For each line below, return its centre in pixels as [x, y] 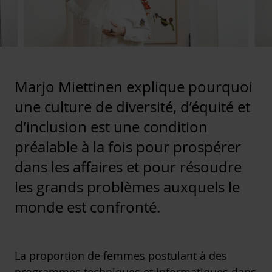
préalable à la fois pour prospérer [128, 147]
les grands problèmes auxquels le [127, 187]
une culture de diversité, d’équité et [132, 107]
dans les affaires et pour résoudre [128, 167]
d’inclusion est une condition [111, 127]
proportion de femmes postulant [113, 256]
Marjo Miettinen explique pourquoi [134, 87]
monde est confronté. [87, 207]
